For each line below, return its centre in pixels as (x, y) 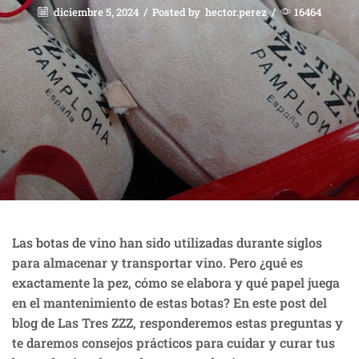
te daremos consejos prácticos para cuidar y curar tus (173, 342)
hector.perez (236, 12)
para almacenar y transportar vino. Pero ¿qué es (157, 262)
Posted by (176, 12)
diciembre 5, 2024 (95, 12)
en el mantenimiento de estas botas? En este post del (169, 302)
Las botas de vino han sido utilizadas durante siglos (167, 242)
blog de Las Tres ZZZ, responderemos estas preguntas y (177, 322)
